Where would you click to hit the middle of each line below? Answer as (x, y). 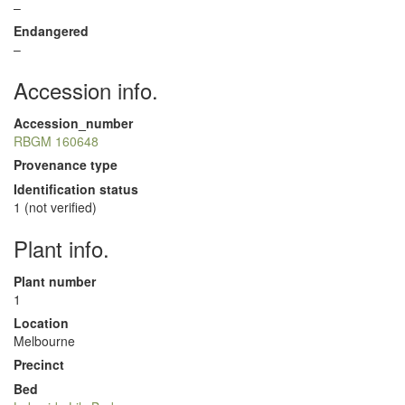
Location (41, 323)
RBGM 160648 (56, 141)
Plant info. (61, 248)
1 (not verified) (55, 207)
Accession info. (86, 90)
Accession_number (73, 123)
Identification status (76, 189)
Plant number (55, 281)
